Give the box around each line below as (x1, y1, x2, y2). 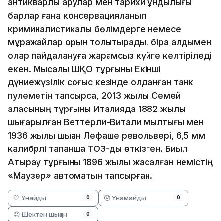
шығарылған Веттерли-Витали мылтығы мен (8, 116, 204, 127)
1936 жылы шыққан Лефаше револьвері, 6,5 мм (8, 130, 205, 141)
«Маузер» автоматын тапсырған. (8, 170, 152, 181)
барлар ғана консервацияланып (8, 10, 148, 21)
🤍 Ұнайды (13, 193, 46, 202)
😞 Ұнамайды (104, 193, 147, 202)
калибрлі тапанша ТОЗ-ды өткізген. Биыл (8, 143, 187, 154)
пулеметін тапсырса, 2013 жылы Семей (8, 90, 181, 101)
